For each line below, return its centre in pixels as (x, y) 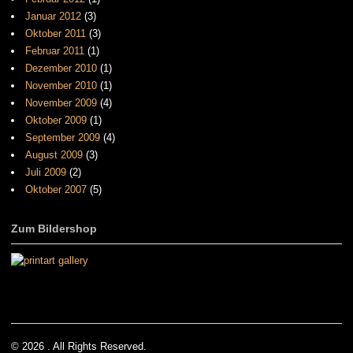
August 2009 (54, 154)
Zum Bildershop (54, 228)
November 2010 (61, 85)
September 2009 (63, 137)
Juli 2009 (46, 172)
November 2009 (61, 102)
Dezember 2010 (61, 68)
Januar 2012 (53, 16)
